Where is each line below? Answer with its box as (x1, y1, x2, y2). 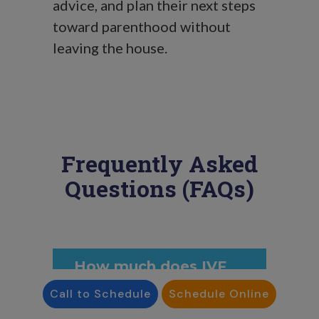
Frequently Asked (61, 148, 258, 179)
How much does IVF (74, 258, 226, 275)
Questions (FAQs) (65, 173, 254, 204)
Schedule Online (169, 286, 269, 301)
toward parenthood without (53, 18, 231, 35)
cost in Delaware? (74, 279, 209, 296)
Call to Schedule (50, 286, 151, 301)
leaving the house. (53, 39, 167, 56)
